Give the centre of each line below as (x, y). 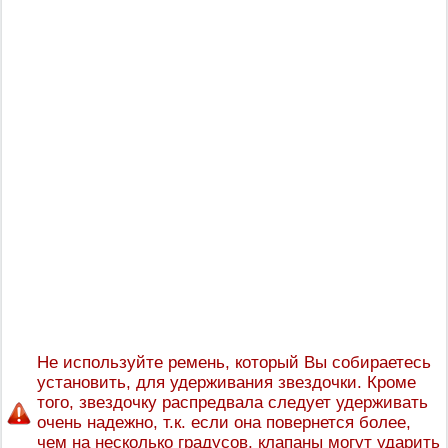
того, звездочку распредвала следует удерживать (232, 402)
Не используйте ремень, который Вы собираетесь (234, 362)
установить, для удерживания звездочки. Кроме (226, 382)
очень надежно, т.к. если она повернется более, (224, 422)
